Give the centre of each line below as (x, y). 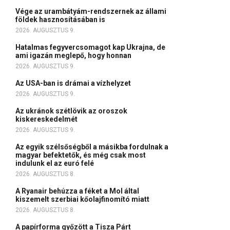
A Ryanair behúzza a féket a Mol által (77, 191)
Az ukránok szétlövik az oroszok (71, 111)
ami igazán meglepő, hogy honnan (74, 55)
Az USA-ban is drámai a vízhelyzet (74, 83)
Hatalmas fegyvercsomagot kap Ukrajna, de (90, 47)
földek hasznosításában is (61, 20)
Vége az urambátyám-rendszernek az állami (91, 11)
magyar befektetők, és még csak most (81, 155)
